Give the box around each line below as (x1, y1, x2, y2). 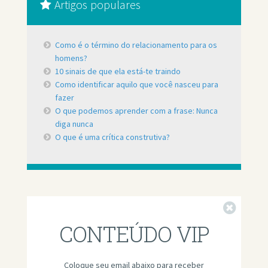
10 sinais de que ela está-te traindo (55, 65, 181, 77)
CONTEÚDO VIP (59, 220, 209, 249)
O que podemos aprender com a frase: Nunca (55, 105, 218, 116)
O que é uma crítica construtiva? (55, 131, 170, 142)
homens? (55, 52, 88, 63)
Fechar (236, 204, 261, 215)
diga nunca (55, 118, 94, 129)
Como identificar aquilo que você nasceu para (55, 78, 219, 90)
